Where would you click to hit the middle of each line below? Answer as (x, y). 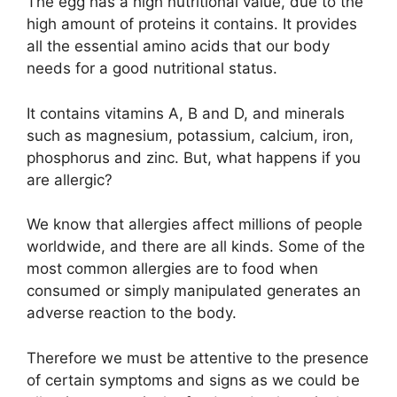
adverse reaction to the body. (132, 313)
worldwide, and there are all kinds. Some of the (196, 247)
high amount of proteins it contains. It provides (192, 24)
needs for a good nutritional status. (152, 69)
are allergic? (70, 179)
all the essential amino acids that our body (178, 47)
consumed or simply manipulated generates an (194, 291)
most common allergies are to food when (172, 269)
